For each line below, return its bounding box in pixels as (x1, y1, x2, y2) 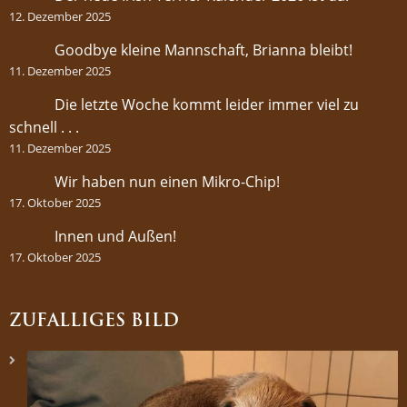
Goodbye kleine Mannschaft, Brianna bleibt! (55, 39, 352, 60)
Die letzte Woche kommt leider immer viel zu (55, 94, 359, 114)
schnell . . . (9, 116, 79, 137)
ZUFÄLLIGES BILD (9, 313, 179, 331)
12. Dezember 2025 (9, 7, 111, 25)
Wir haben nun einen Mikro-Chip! (55, 171, 280, 192)
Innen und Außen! (55, 225, 176, 246)
